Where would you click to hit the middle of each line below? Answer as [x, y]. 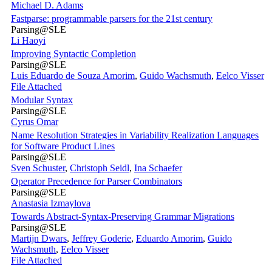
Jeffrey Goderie [101, 239]
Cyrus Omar [35, 122]
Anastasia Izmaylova [51, 203]
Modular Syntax [42, 100]
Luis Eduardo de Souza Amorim [73, 76]
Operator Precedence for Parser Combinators [97, 182]
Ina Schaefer [158, 168]
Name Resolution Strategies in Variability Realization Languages [135, 135]
